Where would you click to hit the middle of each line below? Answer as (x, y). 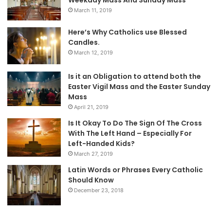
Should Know (91, 180)
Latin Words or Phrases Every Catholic (136, 170)
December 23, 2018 (99, 190)
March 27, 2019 (93, 154)
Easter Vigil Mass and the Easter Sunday (139, 86)
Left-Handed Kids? (101, 143)
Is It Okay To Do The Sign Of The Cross (135, 123)
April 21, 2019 (91, 107)
